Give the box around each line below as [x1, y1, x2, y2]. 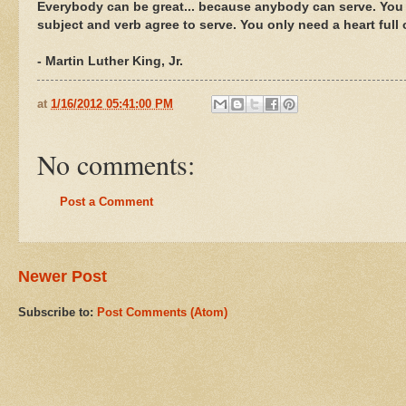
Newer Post [18, 266, 107, 285]
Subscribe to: [18, 304, 97, 319]
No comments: [37, 146, 195, 183]
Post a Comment [60, 195, 153, 209]
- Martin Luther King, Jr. [37, 53, 183, 68]
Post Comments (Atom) [97, 304, 227, 319]
